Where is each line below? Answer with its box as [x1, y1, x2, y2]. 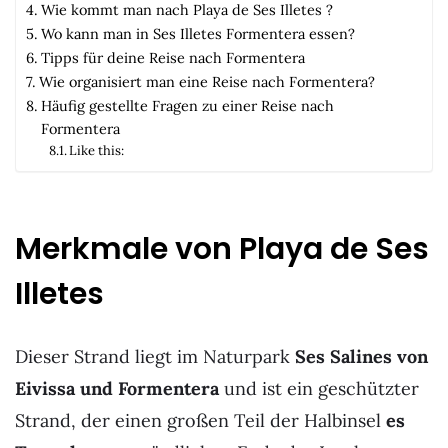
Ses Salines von [295, 345, 428, 369]
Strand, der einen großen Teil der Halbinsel [15, 409, 386, 433]
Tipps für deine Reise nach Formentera [40, 47, 305, 67]
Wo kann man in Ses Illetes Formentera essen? [40, 23, 355, 43]
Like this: [69, 141, 125, 159]
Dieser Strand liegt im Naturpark [15, 345, 295, 369]
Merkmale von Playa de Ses [15, 228, 429, 271]
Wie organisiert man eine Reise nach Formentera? [38, 71, 375, 91]
